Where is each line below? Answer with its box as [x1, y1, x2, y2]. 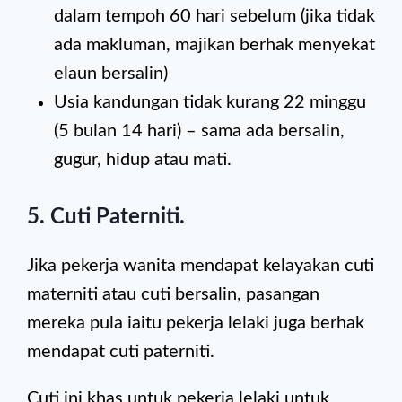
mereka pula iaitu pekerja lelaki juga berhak [27, 314, 364, 332]
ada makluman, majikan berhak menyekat [54, 36, 375, 54]
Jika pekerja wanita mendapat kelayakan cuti [27, 257, 374, 275]
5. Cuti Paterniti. [27, 206, 185, 228]
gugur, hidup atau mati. [54, 151, 232, 169]
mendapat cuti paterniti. [27, 343, 214, 361]
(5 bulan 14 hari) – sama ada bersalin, [54, 122, 345, 140]
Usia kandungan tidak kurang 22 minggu [54, 93, 366, 111]
